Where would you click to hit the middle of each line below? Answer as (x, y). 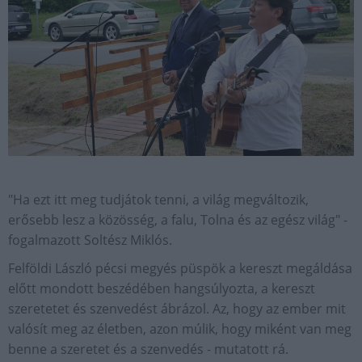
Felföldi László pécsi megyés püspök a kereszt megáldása (180, 269)
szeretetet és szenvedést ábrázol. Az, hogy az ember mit (177, 309)
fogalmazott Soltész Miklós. (90, 240)
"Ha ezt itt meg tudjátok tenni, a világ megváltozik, (158, 200)
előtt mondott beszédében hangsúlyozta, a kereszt (162, 289)
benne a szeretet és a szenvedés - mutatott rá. (148, 349)
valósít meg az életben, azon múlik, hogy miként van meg (180, 329)
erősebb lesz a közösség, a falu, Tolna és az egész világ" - (178, 220)
